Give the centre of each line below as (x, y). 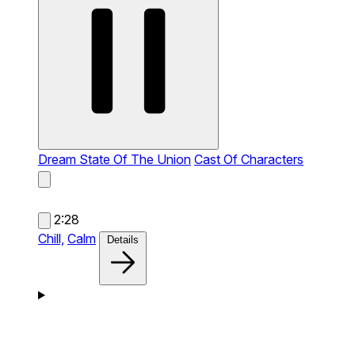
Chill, (51, 238)
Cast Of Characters (249, 159)
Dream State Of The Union (115, 159)
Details (123, 239)
